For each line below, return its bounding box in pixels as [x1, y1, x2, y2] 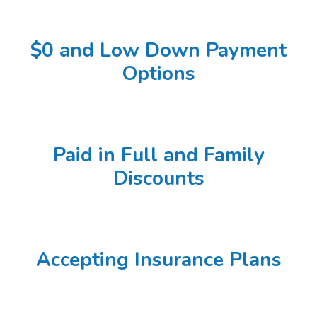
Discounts [113, 165, 204, 192]
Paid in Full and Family [52, 142, 265, 168]
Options [122, 60, 195, 87]
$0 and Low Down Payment [30, 37, 287, 64]
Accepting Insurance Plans [35, 246, 282, 273]
